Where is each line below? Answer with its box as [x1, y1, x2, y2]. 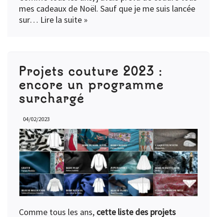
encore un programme [19, 76, 164, 93]
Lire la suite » [40, 14, 88, 26]
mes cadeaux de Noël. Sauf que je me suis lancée [19, 3, 195, 15]
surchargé [19, 89, 84, 107]
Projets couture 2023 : [19, 62, 163, 79]
